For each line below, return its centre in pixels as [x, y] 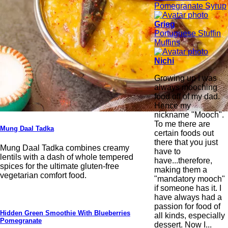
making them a [181, 169]
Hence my [173, 105]
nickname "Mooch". [189, 115]
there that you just [186, 142]
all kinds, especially [190, 215]
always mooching [186, 87]
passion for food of [188, 206]
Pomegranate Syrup [191, 6]
